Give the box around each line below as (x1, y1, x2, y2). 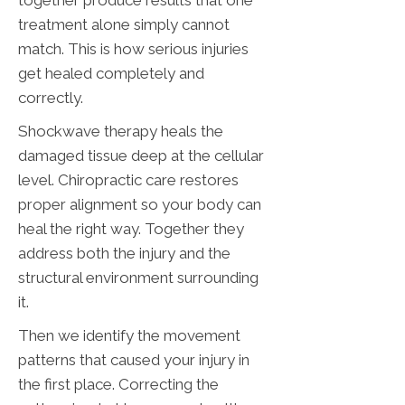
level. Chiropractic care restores (18, 171, 239, 190)
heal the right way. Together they (18, 220, 244, 239)
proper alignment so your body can (18, 195, 261, 214)
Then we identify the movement (18, 326, 240, 345)
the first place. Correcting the (18, 375, 219, 394)
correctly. (18, 89, 83, 108)
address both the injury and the (18, 244, 231, 263)
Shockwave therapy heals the (18, 122, 223, 141)
